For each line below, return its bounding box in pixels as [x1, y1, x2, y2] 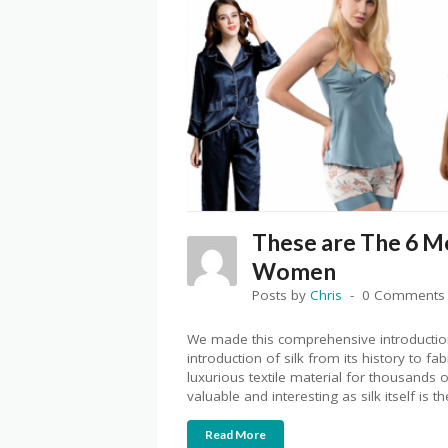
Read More [205, 427, 266, 443]
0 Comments [362, 286, 445, 305]
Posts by [252, 286, 310, 305]
